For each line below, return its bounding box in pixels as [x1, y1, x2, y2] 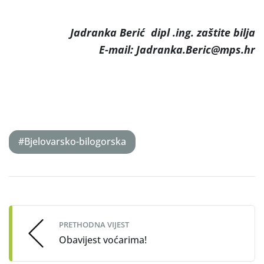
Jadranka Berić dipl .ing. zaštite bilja [70, 25, 255, 39]
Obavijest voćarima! [59, 233, 147, 247]
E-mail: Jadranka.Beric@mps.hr [99, 42, 255, 57]
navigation [8, 193, 88, 216]
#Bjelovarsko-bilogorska [18, 135, 126, 148]
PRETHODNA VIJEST [59, 219, 129, 230]
